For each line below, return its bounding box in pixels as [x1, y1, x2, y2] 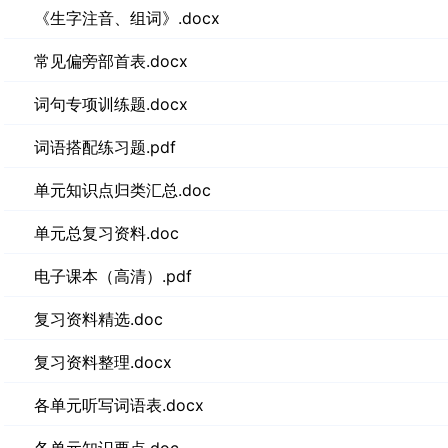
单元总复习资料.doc [34, 223, 179, 243]
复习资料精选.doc [34, 309, 163, 329]
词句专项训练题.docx [34, 94, 188, 114]
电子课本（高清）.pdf [34, 266, 192, 286]
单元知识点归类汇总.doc [34, 180, 211, 200]
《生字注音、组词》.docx [34, 8, 220, 28]
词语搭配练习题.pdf [34, 137, 176, 157]
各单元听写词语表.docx [34, 395, 204, 415]
